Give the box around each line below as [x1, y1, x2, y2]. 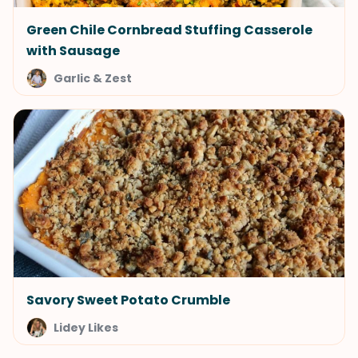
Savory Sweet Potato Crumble [26, 291, 230, 309]
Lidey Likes [54, 320, 118, 336]
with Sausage [26, 42, 120, 60]
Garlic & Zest [54, 70, 132, 86]
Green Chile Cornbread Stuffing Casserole [26, 21, 312, 39]
